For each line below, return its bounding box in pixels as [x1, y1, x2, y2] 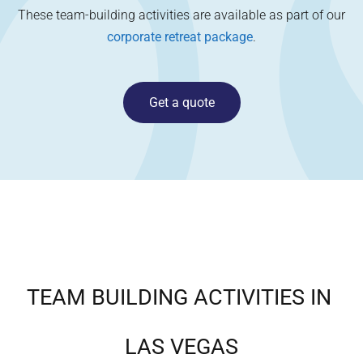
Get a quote [148, 95, 215, 110]
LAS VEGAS [125, 334, 238, 360]
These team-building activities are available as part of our [18, 7, 345, 23]
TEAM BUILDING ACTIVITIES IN [26, 284, 337, 310]
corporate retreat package [107, 29, 253, 45]
